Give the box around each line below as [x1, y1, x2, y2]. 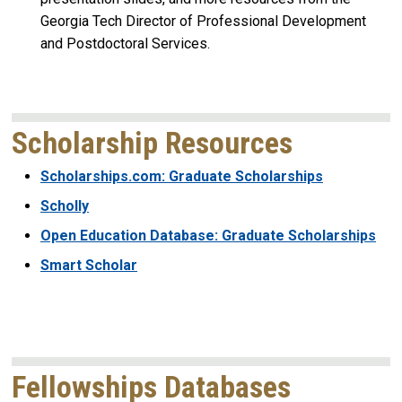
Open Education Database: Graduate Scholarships [40, 226, 376, 244]
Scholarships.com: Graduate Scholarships [40, 167, 323, 185]
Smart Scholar [40, 256, 137, 274]
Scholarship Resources [12, 125, 293, 161]
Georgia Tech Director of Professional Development [40, 12, 366, 30]
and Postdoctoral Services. [40, 34, 210, 52]
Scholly [40, 197, 89, 214]
